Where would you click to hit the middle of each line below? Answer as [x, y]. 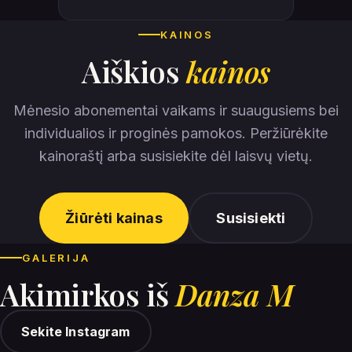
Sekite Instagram [76, 331]
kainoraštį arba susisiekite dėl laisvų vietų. [176, 156]
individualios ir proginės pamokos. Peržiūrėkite [176, 133]
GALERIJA [56, 257]
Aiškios [134, 70]
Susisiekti [251, 218]
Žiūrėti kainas [114, 218]
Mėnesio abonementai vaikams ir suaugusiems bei [176, 110]
